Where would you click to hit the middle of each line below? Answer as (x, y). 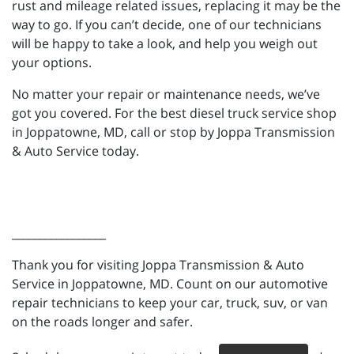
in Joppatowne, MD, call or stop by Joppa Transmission (173, 132)
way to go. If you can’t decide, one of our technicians (167, 24)
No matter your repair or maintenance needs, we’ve (166, 94)
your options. (52, 62)
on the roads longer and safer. (102, 321)
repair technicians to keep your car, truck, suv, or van (170, 302)
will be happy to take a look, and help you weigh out (165, 43)
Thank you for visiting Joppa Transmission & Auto (158, 264)
